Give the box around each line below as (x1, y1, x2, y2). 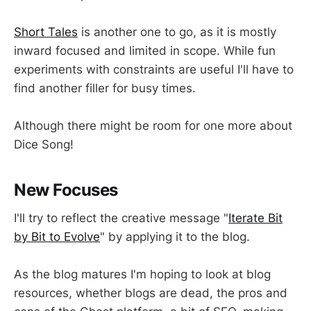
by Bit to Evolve (14, 230, 100, 244)
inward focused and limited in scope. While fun (14, 44, 276, 58)
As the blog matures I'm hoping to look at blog (14, 267, 271, 282)
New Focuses (14, 180, 118, 201)
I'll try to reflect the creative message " (14, 211, 228, 226)
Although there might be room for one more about (14, 119, 292, 133)
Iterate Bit (228, 211, 283, 226)
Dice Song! (14, 137, 74, 152)
